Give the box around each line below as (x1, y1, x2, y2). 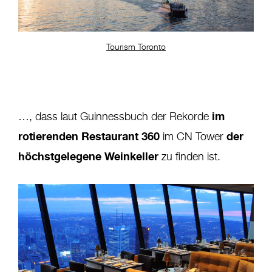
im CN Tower (160, 132, 226, 143)
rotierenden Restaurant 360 (18, 129, 160, 143)
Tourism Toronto (106, 43, 166, 52)
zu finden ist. (158, 152, 220, 163)
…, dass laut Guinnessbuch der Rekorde (18, 112, 209, 123)
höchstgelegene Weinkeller (18, 149, 158, 163)
